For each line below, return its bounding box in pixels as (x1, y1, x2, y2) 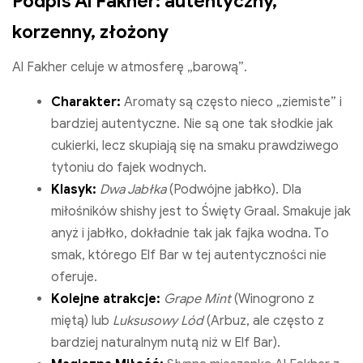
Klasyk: (51, 181, 96, 198)
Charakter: (51, 93, 121, 110)
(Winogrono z (231, 290, 314, 307)
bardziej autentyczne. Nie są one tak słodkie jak (51, 115, 333, 132)
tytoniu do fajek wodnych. (51, 159, 207, 176)
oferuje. (51, 268, 97, 285)
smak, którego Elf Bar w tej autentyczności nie (51, 246, 327, 263)
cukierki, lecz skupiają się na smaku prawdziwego (51, 137, 339, 154)
